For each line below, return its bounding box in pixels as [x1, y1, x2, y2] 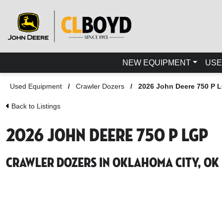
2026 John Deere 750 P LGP [6, 127, 208, 145]
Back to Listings [9, 102, 60, 110]
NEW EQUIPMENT [122, 58, 191, 67]
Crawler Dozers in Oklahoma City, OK [6, 157, 219, 170]
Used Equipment [10, 82, 62, 90]
